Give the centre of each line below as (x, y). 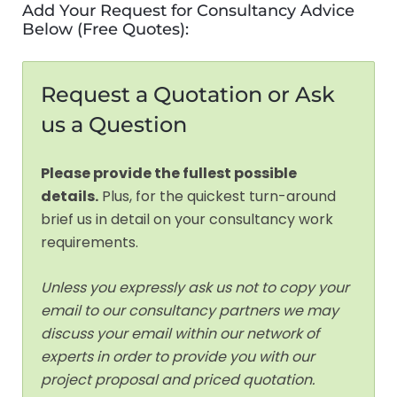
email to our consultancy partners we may (190, 311)
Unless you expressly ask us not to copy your (195, 288)
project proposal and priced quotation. (178, 380)
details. (70, 197)
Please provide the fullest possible (169, 174)
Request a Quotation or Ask (188, 95)
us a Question (114, 125)
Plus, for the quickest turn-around (217, 197)
